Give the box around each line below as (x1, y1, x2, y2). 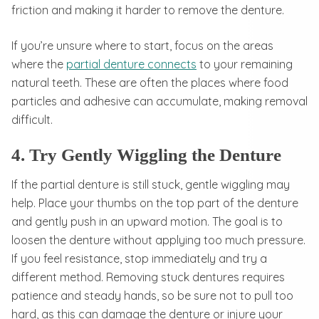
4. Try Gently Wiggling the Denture (11, 145, 281, 164)
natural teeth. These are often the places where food (11, 75, 288, 90)
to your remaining (197, 56, 293, 71)
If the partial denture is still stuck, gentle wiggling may (11, 177, 290, 192)
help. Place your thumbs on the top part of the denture (11, 195, 298, 210)
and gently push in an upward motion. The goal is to (11, 214, 283, 229)
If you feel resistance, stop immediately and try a (11, 251, 267, 266)
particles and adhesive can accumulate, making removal (11, 93, 308, 108)
